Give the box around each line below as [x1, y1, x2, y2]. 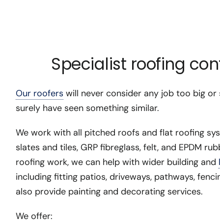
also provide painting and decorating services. [15, 186, 203, 198]
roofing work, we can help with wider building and [15, 156, 219, 168]
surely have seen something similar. [15, 102, 159, 114]
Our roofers [15, 87, 63, 100]
